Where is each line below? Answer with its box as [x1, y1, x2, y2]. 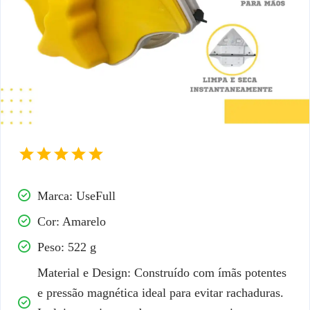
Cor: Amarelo [37, 214, 106, 228]
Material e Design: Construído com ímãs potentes [37, 265, 286, 280]
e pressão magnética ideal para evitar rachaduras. [37, 285, 284, 300]
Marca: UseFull [37, 188, 116, 203]
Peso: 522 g [37, 239, 96, 254]
